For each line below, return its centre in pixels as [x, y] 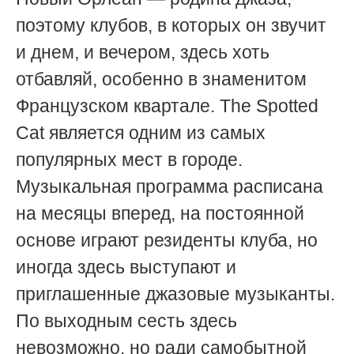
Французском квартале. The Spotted [167, 106]
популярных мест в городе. [129, 160]
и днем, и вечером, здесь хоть [143, 53]
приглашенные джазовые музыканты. [175, 294]
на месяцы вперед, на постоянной [160, 214]
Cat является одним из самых [141, 133]
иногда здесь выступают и [126, 267]
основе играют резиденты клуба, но [167, 241]
